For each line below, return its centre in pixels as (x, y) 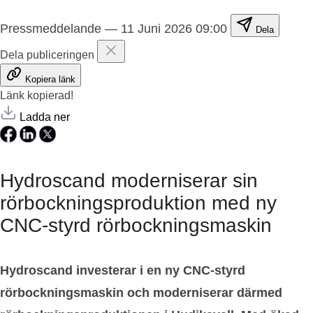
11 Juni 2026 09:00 (174, 28)
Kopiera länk (50, 79)
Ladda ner (45, 117)
